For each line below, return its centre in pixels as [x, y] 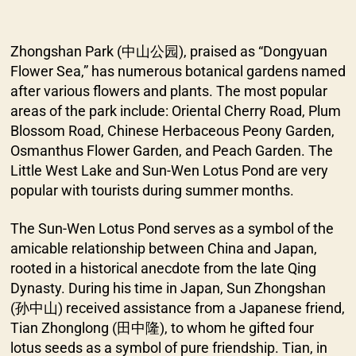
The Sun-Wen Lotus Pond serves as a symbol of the [172, 228]
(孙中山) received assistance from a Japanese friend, [177, 308]
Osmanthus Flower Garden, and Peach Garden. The [171, 151]
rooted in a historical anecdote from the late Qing [163, 268]
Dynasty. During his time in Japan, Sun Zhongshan [168, 288]
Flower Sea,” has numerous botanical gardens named [178, 72]
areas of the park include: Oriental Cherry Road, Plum [175, 111]
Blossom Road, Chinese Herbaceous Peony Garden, [172, 131]
